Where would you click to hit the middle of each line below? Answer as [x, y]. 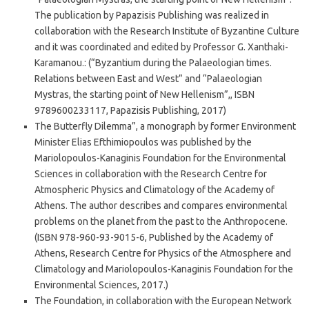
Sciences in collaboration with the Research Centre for [151, 174]
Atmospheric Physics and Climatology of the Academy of [154, 190]
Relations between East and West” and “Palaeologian [148, 79]
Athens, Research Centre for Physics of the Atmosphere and [163, 253]
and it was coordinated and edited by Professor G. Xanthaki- [161, 47]
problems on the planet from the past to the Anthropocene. [161, 222]
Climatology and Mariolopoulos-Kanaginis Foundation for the [164, 269]
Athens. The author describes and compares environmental [161, 206]
